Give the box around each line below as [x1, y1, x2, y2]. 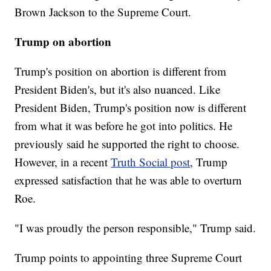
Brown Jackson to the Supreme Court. [15, 4, 192, 19]
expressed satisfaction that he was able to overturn [15, 172, 243, 188]
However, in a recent [15, 154, 111, 169]
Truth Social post [111, 154, 191, 169]
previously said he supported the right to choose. [15, 135, 240, 151]
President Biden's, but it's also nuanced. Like [15, 81, 221, 97]
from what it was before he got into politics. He [15, 117, 233, 133]
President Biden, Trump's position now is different [15, 99, 247, 115]
